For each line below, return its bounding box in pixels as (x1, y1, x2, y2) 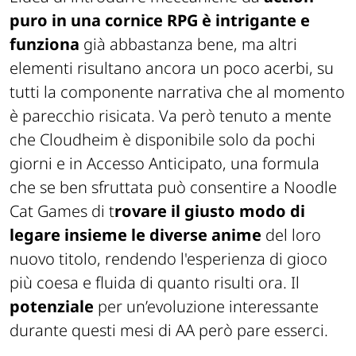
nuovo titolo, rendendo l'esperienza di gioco (10, 247, 327, 269)
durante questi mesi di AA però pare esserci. (10, 319, 328, 341)
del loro (261, 223, 321, 246)
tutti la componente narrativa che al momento (10, 80, 345, 103)
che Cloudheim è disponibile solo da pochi (10, 128, 315, 150)
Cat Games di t (10, 199, 114, 222)
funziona (10, 33, 79, 55)
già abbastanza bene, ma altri (79, 33, 297, 55)
